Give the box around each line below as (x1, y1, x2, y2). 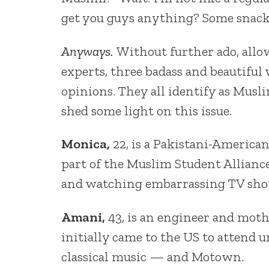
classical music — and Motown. (61, 248, 244, 265)
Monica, (61, 136, 113, 153)
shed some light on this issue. (61, 102, 232, 119)
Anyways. (61, 43, 116, 59)
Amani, (61, 208, 108, 225)
